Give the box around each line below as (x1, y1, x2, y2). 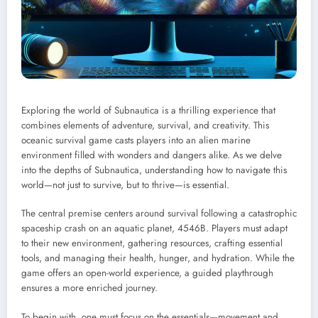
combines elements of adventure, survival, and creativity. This (21, 119, 269, 133)
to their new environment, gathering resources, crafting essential (21, 236, 283, 251)
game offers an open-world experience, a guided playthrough (21, 266, 273, 280)
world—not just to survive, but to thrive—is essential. (21, 178, 229, 192)
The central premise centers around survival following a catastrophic (21, 207, 297, 221)
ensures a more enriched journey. (21, 281, 158, 295)
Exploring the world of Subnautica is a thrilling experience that (21, 104, 275, 118)
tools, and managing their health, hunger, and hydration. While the (21, 251, 295, 265)
